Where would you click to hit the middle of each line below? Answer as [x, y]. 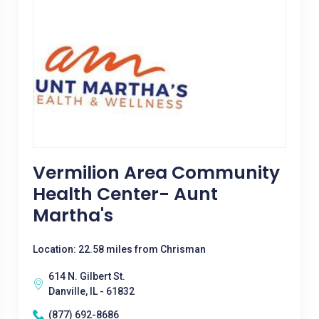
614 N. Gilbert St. [87, 276]
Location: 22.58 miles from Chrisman [119, 249]
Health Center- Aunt [125, 194]
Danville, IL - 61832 [91, 291]
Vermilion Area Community [156, 173]
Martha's [73, 215]
